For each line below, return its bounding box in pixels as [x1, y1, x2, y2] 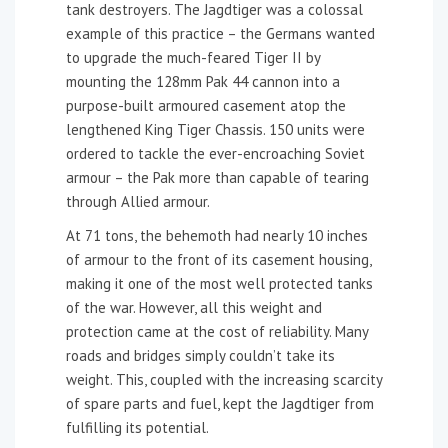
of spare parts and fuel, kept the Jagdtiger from [66, 393, 374, 413]
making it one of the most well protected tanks [66, 273, 373, 293]
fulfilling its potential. [66, 417, 209, 437]
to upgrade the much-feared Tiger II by [66, 47, 320, 67]
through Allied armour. [66, 191, 210, 211]
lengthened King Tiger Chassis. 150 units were [66, 119, 365, 139]
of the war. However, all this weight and [66, 297, 322, 317]
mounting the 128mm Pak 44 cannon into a [66, 71, 340, 91]
